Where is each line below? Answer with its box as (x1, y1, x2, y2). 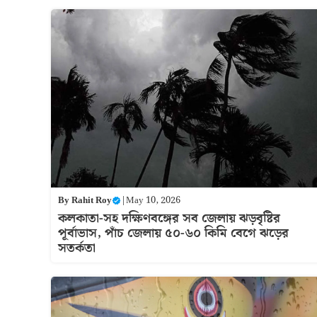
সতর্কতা (58, 238, 96, 259)
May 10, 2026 (126, 193, 180, 209)
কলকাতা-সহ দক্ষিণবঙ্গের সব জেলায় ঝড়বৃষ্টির (58, 208, 280, 229)
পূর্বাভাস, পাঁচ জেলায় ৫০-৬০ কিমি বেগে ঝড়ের (58, 223, 289, 244)
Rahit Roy (71, 193, 112, 209)
